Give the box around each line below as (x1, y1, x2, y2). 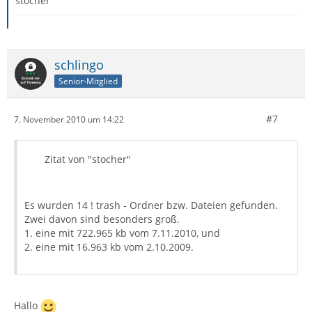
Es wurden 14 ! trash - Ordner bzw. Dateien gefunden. (24, 198, 278, 212)
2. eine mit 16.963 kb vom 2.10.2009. (24, 240, 194, 253)
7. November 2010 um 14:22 (14, 113, 124, 125)
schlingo (54, 56, 104, 73)
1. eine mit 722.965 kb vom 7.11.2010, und (24, 226, 220, 240)
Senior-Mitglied (58, 75, 118, 87)
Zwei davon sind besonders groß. (24, 212, 180, 226)
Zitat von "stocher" (45, 153, 131, 166)
